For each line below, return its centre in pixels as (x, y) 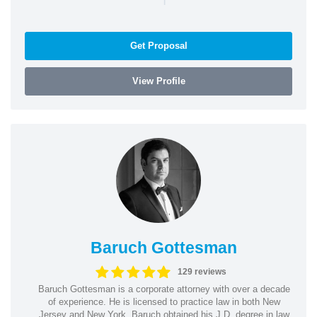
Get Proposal (158, 45)
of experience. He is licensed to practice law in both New (164, 301)
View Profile (158, 81)
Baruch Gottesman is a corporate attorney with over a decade (164, 289)
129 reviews (202, 272)
